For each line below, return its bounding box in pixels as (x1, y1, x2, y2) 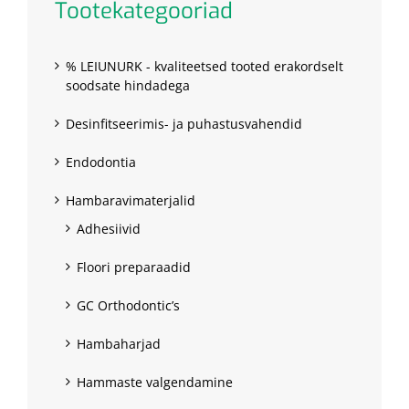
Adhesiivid (77, 220, 141, 238)
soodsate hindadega (66, 77, 190, 95)
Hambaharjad (77, 335, 161, 353)
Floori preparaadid (77, 258, 191, 277)
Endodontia (66, 153, 136, 172)
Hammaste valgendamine (77, 373, 233, 392)
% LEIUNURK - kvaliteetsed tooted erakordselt (66, 58, 343, 76)
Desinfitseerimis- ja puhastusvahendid (66, 115, 302, 133)
